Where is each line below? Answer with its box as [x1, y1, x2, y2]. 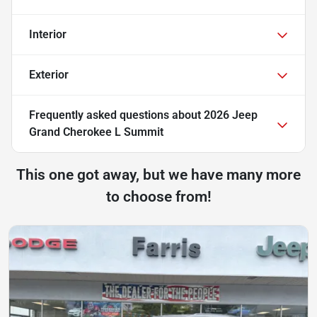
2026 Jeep [204, 108, 258, 122]
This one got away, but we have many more [16, 166, 301, 184]
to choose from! [105, 188, 212, 206]
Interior [29, 28, 67, 42]
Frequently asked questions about [29, 108, 204, 122]
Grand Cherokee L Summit [29, 125, 163, 139]
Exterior [29, 68, 69, 82]
